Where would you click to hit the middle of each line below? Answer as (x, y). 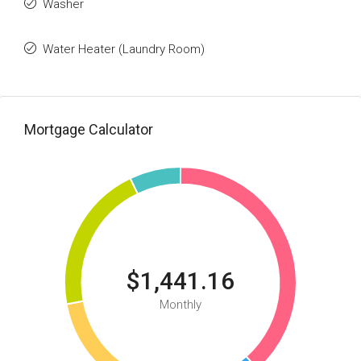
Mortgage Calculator (89, 129)
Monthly (180, 305)
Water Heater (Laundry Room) (124, 49)
